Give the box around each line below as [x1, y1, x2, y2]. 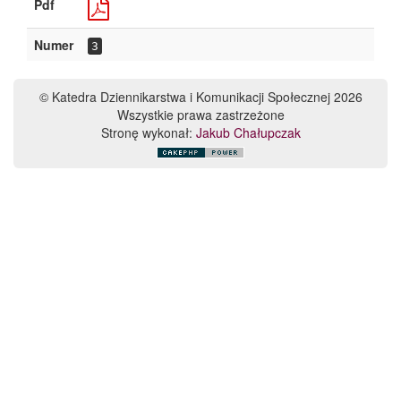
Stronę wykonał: [100, 124, 196, 141]
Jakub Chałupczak [195, 124, 301, 141]
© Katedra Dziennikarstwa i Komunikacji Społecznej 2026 [38, 88, 363, 106]
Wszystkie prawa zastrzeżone [116, 106, 285, 124]
